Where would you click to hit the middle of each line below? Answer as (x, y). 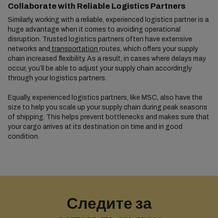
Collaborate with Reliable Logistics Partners (96, 6)
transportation (74, 49)
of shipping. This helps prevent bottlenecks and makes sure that (108, 117)
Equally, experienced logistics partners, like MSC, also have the (105, 98)
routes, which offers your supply (148, 49)
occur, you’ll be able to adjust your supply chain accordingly (100, 69)
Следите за (109, 204)
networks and (29, 49)
